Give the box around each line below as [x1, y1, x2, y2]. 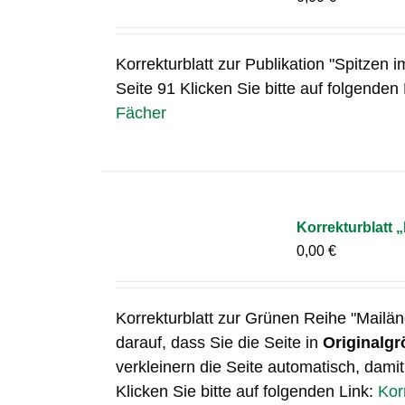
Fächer [116, 104, 167, 122]
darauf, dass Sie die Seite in [116, 334, 324, 352]
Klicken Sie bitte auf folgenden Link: [116, 382, 379, 400]
